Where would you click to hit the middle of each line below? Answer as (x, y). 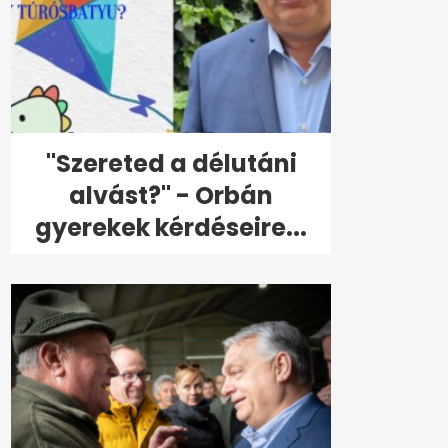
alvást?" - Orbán (171, 196)
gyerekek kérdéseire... (171, 228)
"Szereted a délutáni (171, 164)
